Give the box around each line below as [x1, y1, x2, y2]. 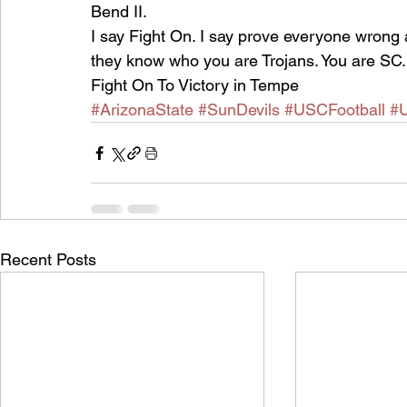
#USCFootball [284, 100, 385, 119]
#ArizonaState [91, 100, 194, 119]
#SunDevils [198, 100, 280, 119]
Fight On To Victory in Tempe [91, 75, 299, 94]
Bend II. [91, 2, 147, 21]
